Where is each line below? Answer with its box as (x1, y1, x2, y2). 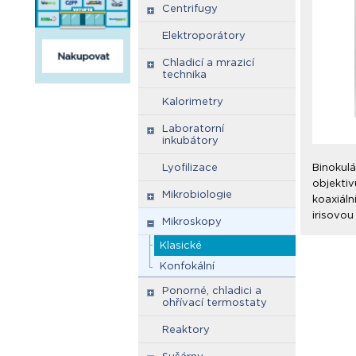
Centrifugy (162, 2, 218, 14)
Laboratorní (162, 122, 224, 134)
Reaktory (162, 323, 210, 335)
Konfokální (160, 260, 215, 272)
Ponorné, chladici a (162, 284, 261, 296)
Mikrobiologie (162, 188, 232, 200)
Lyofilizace (162, 161, 218, 173)
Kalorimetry (162, 95, 223, 107)
